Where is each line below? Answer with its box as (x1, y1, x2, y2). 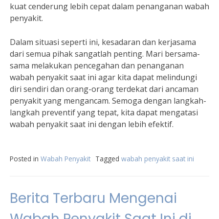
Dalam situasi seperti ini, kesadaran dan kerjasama (10, 37, 196, 47)
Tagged (95, 154, 121, 163)
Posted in (10, 154, 41, 163)
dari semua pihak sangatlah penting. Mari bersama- (10, 48, 200, 59)
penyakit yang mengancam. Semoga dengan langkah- (10, 95, 206, 106)
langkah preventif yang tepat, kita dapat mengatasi (10, 107, 198, 118)
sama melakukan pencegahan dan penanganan (10, 60, 184, 71)
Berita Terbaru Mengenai (10, 189, 177, 208)
